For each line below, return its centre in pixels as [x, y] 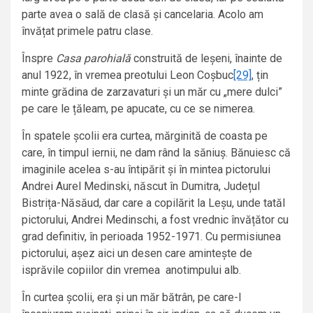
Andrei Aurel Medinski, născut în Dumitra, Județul [141, 187]
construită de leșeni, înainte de [206, 59]
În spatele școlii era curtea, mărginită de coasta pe [145, 136]
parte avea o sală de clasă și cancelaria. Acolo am [143, 15]
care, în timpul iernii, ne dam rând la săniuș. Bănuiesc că [156, 153]
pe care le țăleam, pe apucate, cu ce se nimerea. [138, 109]
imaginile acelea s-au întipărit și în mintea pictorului [146, 170]
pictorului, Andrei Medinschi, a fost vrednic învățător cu [155, 220]
